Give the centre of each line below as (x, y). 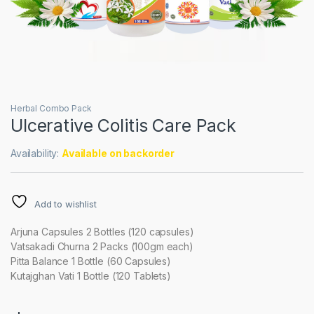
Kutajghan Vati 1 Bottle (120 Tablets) (91, 276)
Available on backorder (118, 153)
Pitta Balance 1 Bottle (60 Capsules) (91, 261)
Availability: (36, 153)
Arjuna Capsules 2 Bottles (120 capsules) (102, 232)
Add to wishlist (65, 204)
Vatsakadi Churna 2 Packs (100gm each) (102, 247)
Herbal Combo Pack (51, 109)
